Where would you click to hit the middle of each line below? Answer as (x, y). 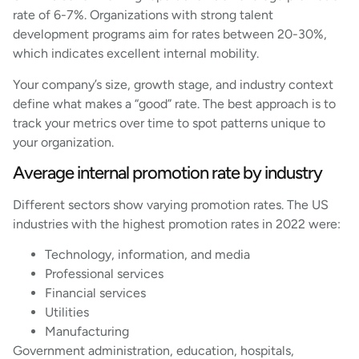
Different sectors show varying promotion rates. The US (171, 204)
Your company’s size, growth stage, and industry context (173, 84)
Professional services (104, 274)
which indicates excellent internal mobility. (136, 54)
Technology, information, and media (147, 255)
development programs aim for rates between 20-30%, (170, 34)
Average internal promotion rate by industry (167, 172)
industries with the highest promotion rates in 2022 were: (177, 224)
